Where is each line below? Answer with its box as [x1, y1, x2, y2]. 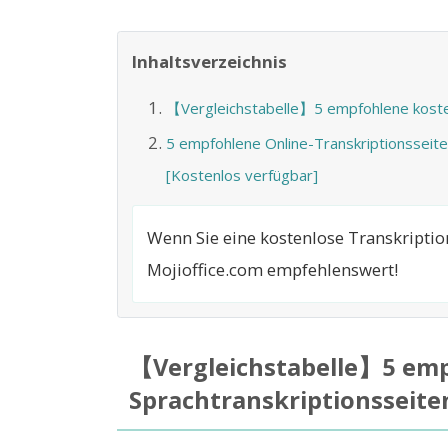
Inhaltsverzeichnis [132, 49, 287, 73]
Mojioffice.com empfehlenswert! [147, 258, 398, 282]
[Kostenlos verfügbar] [165, 165, 318, 186]
